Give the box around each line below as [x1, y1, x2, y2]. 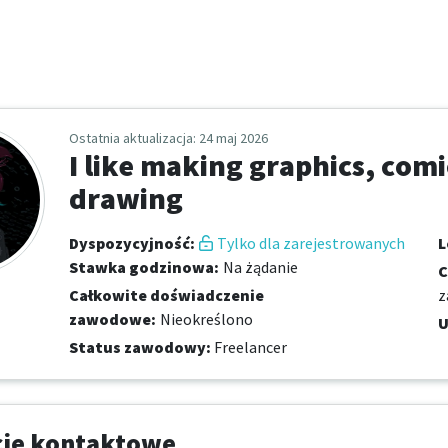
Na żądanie [223, 257, 298, 277]
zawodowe [69, 309, 151, 329]
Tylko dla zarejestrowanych [217, 233, 405, 253]
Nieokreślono [160, 309, 253, 329]
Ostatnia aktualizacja [69, 129, 193, 147]
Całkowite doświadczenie [69, 285, 264, 305]
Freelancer [211, 337, 287, 357]
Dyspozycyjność [69, 233, 190, 253]
